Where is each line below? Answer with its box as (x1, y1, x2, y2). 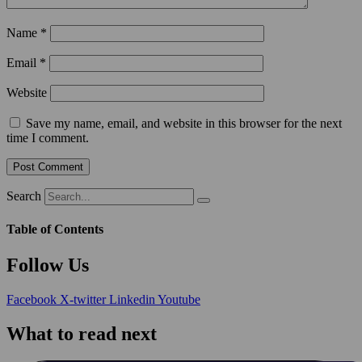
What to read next (6, 322, 157, 344)
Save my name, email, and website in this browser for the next (26, 116, 342, 131)
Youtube (158, 292, 200, 306)
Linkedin (109, 292, 155, 306)
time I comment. (6, 131, 89, 145)
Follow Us (6, 254, 89, 276)
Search (6, 189, 41, 204)
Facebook (6, 292, 57, 306)
